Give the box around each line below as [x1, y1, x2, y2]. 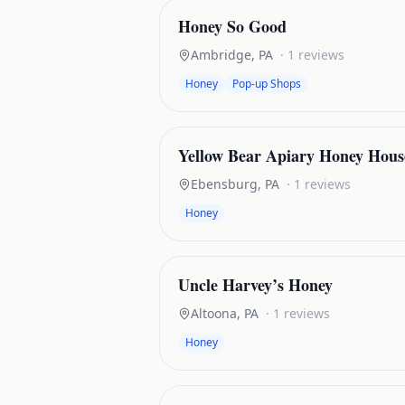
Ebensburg [191, 175, 258, 193]
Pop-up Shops [232, 76, 301, 91]
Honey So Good [178, 14, 287, 38]
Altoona [191, 305, 237, 322]
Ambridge [191, 46, 251, 63]
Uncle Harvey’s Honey [178, 273, 333, 297]
